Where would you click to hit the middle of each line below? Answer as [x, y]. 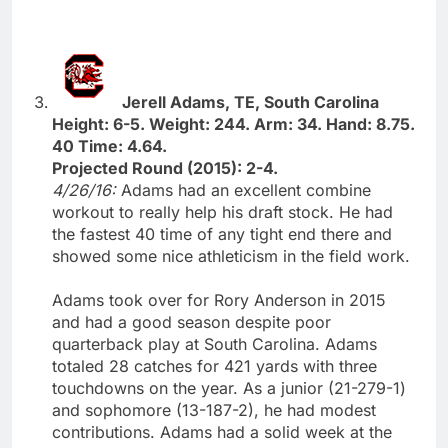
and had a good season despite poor [191, 321]
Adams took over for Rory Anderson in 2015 [219, 299]
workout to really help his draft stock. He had [222, 211]
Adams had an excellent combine [246, 189]
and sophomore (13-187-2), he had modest [214, 409]
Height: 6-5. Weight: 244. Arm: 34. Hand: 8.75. [233, 123]
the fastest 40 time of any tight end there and [222, 233]
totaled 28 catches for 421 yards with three [214, 365]
